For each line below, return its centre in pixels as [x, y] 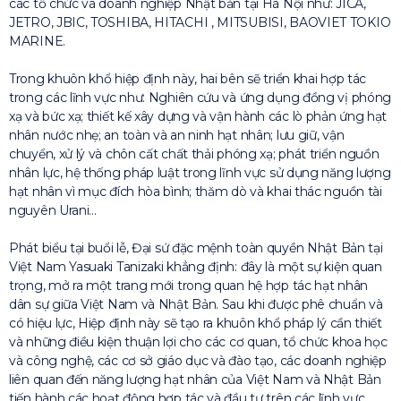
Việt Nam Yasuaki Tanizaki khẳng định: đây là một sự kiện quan [196, 266]
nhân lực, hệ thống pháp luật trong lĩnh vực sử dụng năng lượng [200, 172]
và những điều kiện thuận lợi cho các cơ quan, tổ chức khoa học [198, 341]
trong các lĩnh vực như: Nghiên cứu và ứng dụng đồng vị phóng [200, 97]
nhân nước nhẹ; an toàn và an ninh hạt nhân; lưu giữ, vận [177, 135]
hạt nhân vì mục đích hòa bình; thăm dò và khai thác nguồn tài [196, 191]
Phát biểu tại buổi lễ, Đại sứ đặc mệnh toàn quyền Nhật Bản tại [196, 247]
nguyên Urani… [53, 210]
